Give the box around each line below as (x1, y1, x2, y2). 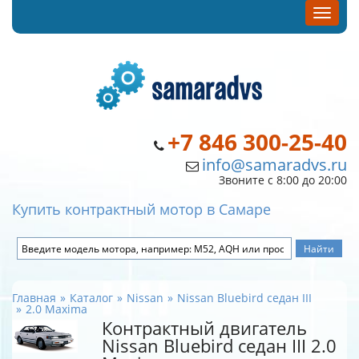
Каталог (70, 290, 113, 305)
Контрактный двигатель (102, 317, 307, 340)
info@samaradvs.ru (202, 154, 347, 175)
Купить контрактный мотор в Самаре (12, 200, 271, 219)
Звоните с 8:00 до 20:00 (219, 172, 347, 188)
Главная (12, 290, 56, 305)
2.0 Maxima (26, 301, 87, 317)
